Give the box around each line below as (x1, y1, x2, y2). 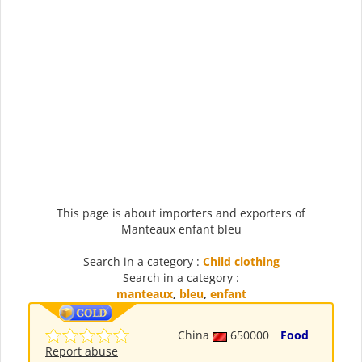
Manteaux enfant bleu (120, 221, 242, 238)
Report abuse (45, 343, 118, 360)
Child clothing (202, 254, 280, 270)
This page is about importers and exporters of (57, 205, 305, 221)
